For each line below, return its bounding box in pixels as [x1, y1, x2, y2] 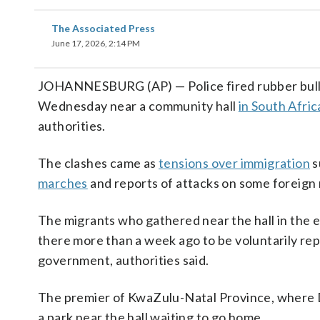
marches [38, 175, 88, 191]
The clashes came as [38, 155, 159, 171]
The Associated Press [51, 22, 155, 34]
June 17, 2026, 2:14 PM [51, 38, 140, 49]
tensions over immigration [159, 155, 310, 171]
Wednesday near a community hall [38, 98, 239, 114]
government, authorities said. [38, 252, 209, 268]
